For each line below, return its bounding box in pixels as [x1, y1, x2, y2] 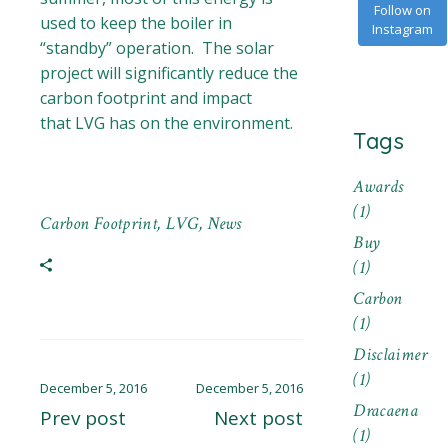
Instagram [372, 20, 434, 38]
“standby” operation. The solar [40, 37, 275, 60]
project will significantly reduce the [40, 62, 299, 85]
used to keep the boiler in [40, 12, 233, 35]
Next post [214, 405, 304, 432]
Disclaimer [353, 343, 427, 366]
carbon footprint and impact [40, 87, 253, 110]
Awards [353, 175, 404, 198]
